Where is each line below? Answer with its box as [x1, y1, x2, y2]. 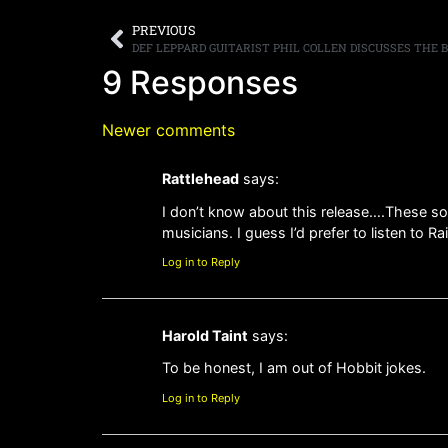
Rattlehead [162, 170, 239, 188]
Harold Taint [162, 327, 248, 345]
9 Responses [102, 63, 298, 103]
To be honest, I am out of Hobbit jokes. [162, 359, 426, 377]
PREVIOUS [132, 22, 196, 39]
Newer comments [102, 120, 235, 141]
